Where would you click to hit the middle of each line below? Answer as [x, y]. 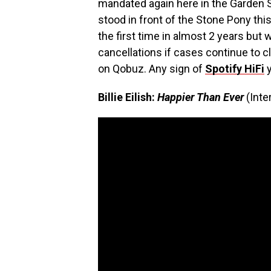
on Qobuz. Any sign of [152, 69]
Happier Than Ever [201, 97]
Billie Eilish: [128, 97]
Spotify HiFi [235, 69]
